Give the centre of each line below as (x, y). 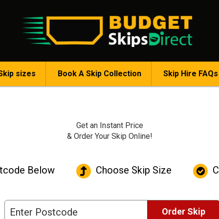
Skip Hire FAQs (190, 74)
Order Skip (184, 212)
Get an (88, 125)
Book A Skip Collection (99, 74)
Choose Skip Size (132, 170)
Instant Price (121, 125)
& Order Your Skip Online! (109, 136)
